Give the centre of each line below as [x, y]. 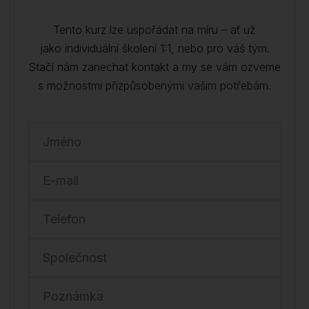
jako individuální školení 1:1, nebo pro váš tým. [154, 48]
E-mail [61, 180]
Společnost [75, 258]
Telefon [64, 219]
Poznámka [73, 296]
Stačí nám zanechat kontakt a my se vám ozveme [154, 67]
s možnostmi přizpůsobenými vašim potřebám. [154, 86]
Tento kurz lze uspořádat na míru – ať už [154, 30]
